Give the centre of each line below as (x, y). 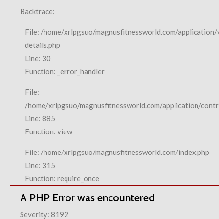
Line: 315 (40, 165)
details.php (43, 45)
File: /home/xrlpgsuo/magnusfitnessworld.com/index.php (117, 152)
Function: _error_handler (65, 71)
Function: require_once (62, 178)
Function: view (49, 131)
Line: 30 (38, 58)
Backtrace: (37, 11)
